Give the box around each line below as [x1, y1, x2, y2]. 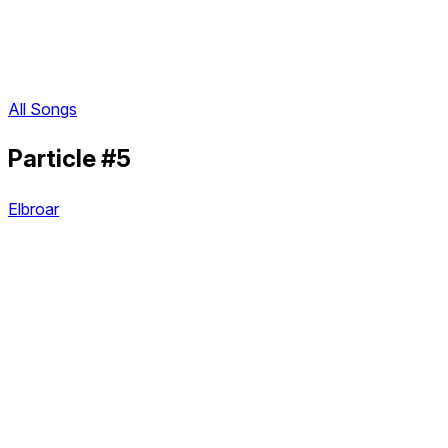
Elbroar [8, 199, 59, 219]
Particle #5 [8, 144, 131, 174]
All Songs [8, 99, 77, 120]
